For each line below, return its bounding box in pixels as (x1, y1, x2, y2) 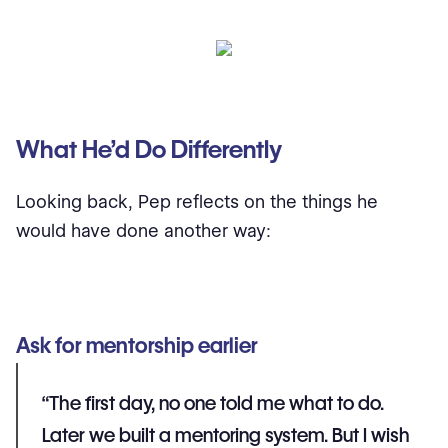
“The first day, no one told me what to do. (42, 390, 384, 415)
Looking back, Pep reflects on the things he (16, 190, 378, 212)
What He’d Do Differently (16, 134, 282, 164)
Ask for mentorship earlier (16, 332, 258, 358)
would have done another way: (16, 219, 271, 241)
